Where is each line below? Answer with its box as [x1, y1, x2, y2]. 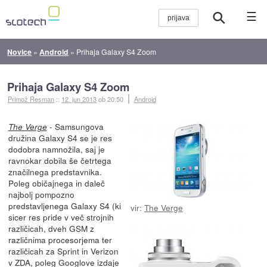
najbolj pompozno [8, 188, 74, 200]
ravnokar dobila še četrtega [8, 154, 111, 166]
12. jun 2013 [61, 94, 97, 104]
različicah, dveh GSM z [8, 222, 94, 234]
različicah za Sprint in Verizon [8, 244, 119, 257]
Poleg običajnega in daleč [8, 176, 105, 189]
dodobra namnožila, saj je [8, 142, 105, 155]
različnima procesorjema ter [8, 233, 112, 246]
